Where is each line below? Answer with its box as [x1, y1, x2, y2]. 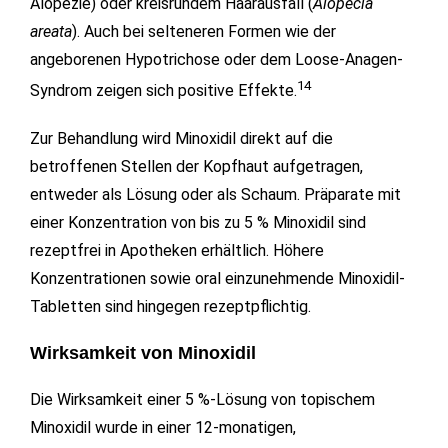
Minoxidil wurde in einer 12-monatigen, [30, 418, 296, 438]
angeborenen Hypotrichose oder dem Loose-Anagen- [30, 50, 403, 70]
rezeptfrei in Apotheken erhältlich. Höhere [30, 241, 324, 261]
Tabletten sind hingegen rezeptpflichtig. [30, 297, 311, 317]
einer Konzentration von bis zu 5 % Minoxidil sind [30, 213, 366, 233]
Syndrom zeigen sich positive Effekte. [30, 81, 297, 101]
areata [30, 22, 72, 42]
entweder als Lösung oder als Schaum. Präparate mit [30, 185, 401, 205]
